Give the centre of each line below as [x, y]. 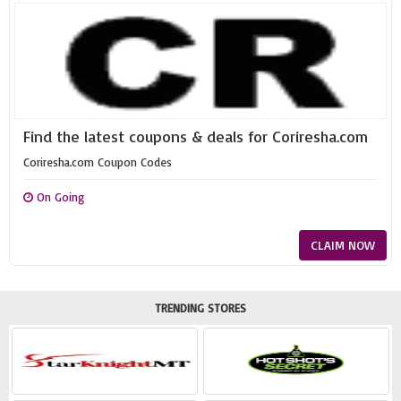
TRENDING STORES [200, 308]
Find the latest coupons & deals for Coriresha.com [196, 136]
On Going [59, 197]
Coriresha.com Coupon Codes [98, 162]
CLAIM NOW [343, 245]
